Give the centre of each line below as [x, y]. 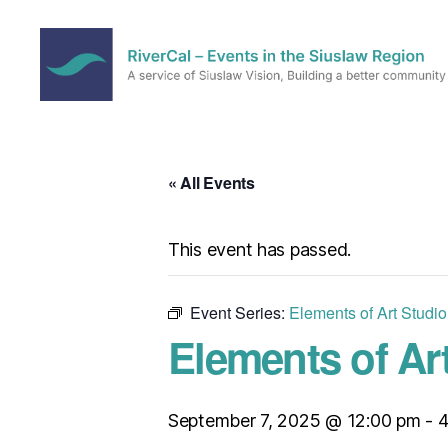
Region [68, 242]
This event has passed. [260, 249]
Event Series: [239, 312]
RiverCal [75, 110]
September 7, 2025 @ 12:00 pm [294, 420]
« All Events [211, 182]
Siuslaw [71, 220]
